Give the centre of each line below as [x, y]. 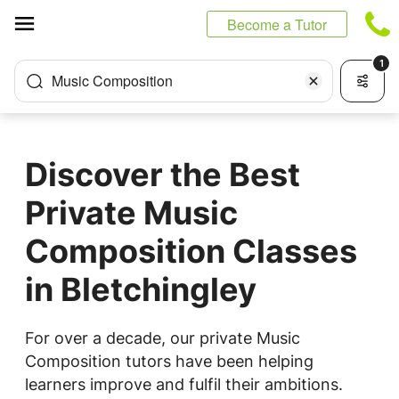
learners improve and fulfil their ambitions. [184, 384]
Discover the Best [163, 175]
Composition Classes [191, 251]
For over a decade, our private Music [163, 338]
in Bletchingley [141, 289]
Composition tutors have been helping [169, 361]
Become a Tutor [277, 24]
